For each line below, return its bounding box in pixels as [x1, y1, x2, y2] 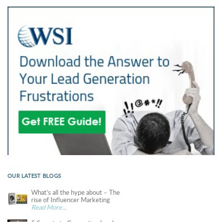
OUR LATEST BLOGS [7, 171, 61, 179]
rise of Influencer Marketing [31, 195, 110, 204]
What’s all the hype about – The [31, 187, 120, 197]
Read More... [31, 202, 66, 212]
